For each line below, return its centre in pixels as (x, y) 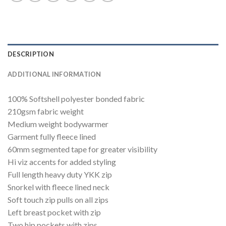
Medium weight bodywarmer (58, 124)
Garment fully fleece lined (52, 136)
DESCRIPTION (31, 54)
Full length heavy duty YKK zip (60, 174)
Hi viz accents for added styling (62, 161)
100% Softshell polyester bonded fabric (76, 98)
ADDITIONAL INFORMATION (54, 74)
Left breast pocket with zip (54, 212)
